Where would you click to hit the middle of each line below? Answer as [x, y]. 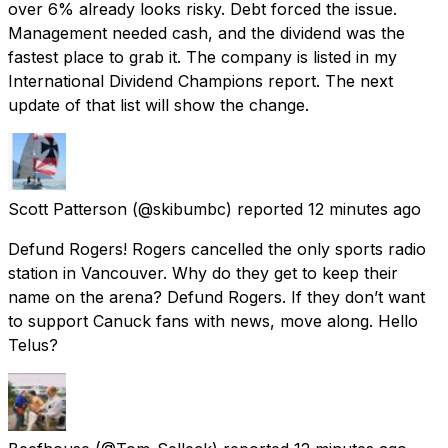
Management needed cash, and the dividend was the [206, 32]
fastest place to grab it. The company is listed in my [202, 56]
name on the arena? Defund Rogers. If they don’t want [216, 296]
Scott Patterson [67, 208]
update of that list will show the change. [158, 104]
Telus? [33, 344]
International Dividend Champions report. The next [200, 80]
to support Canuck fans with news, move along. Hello [213, 320]
